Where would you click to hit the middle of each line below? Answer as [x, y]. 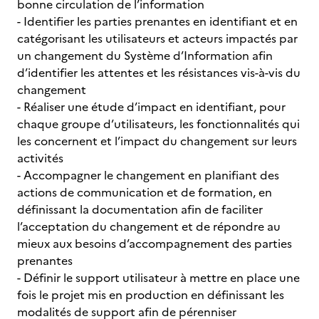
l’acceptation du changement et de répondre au [149, 226]
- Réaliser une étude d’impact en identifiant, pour [151, 107]
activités [43, 158]
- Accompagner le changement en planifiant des [148, 175]
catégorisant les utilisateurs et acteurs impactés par [157, 38]
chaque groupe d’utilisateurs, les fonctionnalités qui [158, 124]
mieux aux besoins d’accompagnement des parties [155, 244]
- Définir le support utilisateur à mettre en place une [158, 278]
